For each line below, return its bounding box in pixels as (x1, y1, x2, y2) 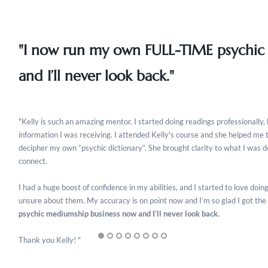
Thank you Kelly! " (18, 235, 81, 245)
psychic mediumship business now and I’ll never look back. (18, 209, 220, 218)
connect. (18, 156, 47, 166)
